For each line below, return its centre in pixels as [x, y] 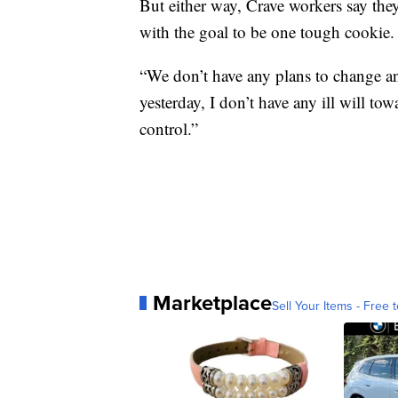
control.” [169, 128]
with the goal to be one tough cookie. [267, 31]
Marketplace [212, 302]
